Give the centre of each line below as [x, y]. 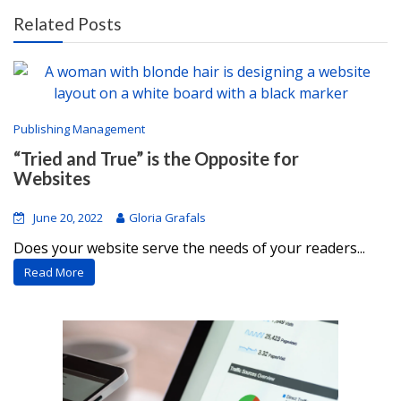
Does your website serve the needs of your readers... [189, 248]
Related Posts [68, 24]
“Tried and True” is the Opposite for [156, 158]
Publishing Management [79, 129]
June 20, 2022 [68, 218]
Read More [54, 272]
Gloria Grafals [167, 218]
